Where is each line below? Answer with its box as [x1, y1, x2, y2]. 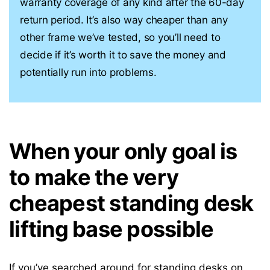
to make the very [9, 164, 178, 190]
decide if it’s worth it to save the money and [20, 49, 226, 61]
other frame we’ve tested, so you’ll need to [20, 31, 221, 43]
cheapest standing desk [9, 190, 254, 216]
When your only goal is [9, 138, 237, 165]
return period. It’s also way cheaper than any [20, 14, 228, 26]
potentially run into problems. [20, 66, 157, 78]
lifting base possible [9, 216, 214, 242]
